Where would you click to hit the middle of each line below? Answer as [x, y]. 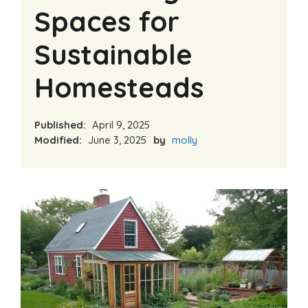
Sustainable [113, 54]
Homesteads [119, 87]
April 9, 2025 [120, 124]
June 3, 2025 [116, 140]
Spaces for [107, 21]
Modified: [58, 140]
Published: [60, 124]
